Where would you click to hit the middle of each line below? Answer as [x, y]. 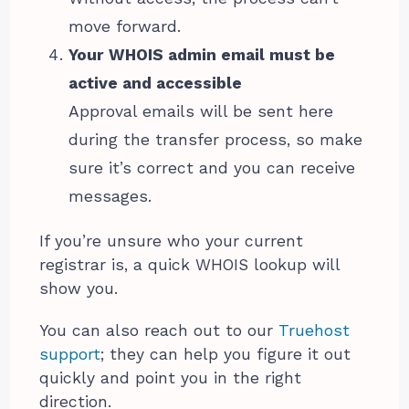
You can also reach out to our [159, 330]
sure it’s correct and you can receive [212, 168]
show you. [82, 288]
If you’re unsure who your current [172, 241]
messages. [110, 196]
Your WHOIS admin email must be [202, 54]
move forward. [125, 26]
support [70, 354]
